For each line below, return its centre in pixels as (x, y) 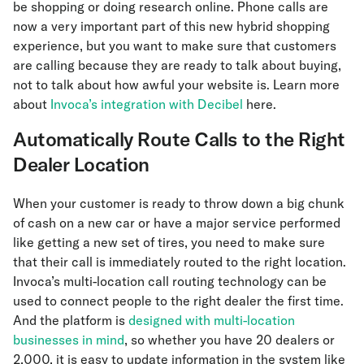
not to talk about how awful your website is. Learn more (176, 85)
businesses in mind (69, 340)
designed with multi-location (212, 321)
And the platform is (71, 321)
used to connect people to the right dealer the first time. (178, 301)
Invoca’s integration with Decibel (147, 104)
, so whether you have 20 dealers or (230, 340)
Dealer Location (81, 165)
